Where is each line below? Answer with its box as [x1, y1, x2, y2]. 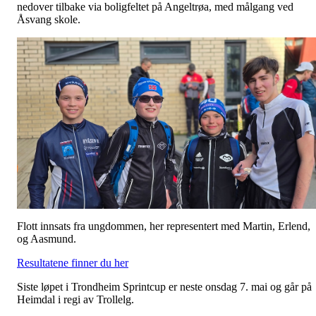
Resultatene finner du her [17, 257, 128, 269]
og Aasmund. [17, 233, 76, 245]
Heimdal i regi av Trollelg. [17, 293, 134, 306]
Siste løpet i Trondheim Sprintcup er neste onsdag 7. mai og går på [17, 281, 312, 293]
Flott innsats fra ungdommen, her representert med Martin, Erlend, [17, 220, 310, 233]
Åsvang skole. [17, 13, 83, 25]
